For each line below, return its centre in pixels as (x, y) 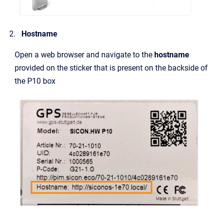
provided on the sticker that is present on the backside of (111, 68)
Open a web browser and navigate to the (84, 55)
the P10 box (35, 81)
